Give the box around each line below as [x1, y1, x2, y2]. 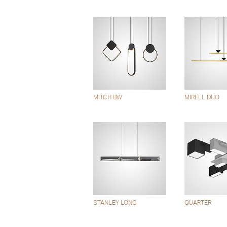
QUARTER [184, 199, 211, 206]
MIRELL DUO [184, 93, 219, 101]
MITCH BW [93, 93, 122, 101]
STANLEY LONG [93, 199, 137, 206]
